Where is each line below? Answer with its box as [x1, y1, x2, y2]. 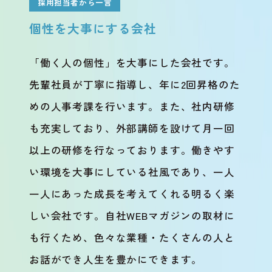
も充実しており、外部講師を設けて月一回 [29, 120, 235, 135]
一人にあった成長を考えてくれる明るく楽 [29, 186, 235, 201]
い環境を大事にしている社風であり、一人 [29, 164, 235, 179]
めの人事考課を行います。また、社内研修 [29, 98, 235, 114]
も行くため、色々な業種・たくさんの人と [29, 229, 235, 245]
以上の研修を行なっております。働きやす [29, 142, 235, 157]
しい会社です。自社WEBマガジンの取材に [29, 208, 235, 223]
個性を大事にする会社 [29, 19, 157, 38]
